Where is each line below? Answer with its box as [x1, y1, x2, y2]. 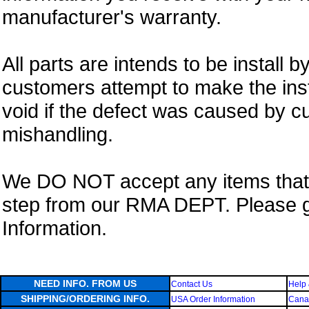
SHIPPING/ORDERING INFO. [21, 293, 150, 304]
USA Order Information [171, 295, 255, 304]
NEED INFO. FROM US [34, 278, 137, 289]
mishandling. [2, 123, 113, 146]
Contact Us [171, 279, 212, 289]
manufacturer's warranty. [2, 6, 221, 28]
